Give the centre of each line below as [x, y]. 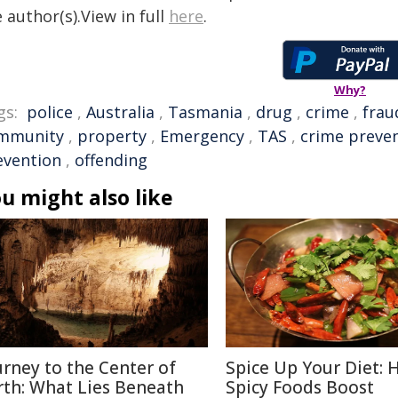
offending [111, 160]
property [112, 136]
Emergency [202, 136]
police [50, 112]
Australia [120, 112]
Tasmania [205, 112]
